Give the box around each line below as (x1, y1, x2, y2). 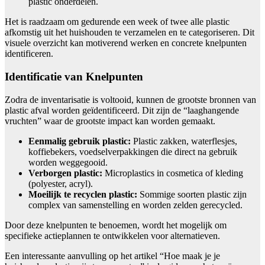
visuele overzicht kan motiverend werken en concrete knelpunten (5, 38, 247, 49)
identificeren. (5, 49, 53, 59)
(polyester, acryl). (28, 178, 93, 189)
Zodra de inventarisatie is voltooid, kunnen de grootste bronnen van (5, 94, 256, 105)
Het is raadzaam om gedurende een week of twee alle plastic (5, 17, 230, 27)
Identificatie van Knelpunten (5, 70, 143, 83)
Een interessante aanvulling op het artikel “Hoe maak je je (5, 250, 220, 261)
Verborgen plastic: (28, 167, 102, 178)
